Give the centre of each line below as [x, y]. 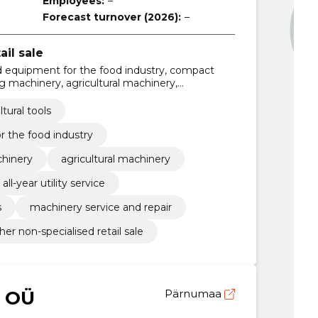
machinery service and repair [100, 207]
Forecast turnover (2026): [111, 17]
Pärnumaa [194, 293]
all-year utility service [54, 183]
